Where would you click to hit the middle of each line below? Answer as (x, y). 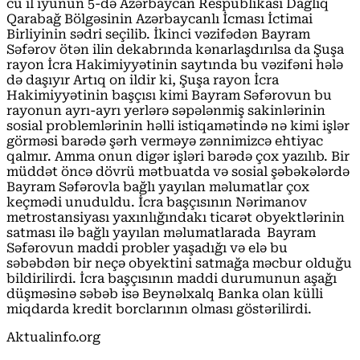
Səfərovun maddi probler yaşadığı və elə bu (147, 247)
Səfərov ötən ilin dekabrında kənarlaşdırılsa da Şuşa (175, 49)
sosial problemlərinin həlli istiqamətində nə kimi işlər (178, 125)
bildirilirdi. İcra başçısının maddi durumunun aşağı (172, 278)
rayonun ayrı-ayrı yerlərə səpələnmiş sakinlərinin (166, 110)
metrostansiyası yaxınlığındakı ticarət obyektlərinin (176, 217)
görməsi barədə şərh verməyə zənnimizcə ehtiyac (165, 141)
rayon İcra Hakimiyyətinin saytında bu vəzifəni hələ (175, 64)
